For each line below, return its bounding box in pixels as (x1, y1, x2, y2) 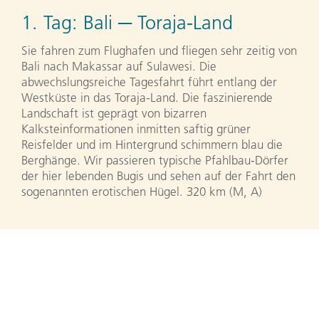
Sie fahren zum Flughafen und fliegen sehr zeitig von (21, 43, 297, 58)
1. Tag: (21, 11, 83, 35)
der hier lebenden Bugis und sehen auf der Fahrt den (21, 168, 296, 183)
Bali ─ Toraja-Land (83, 11, 233, 35)
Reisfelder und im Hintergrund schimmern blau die (21, 137, 283, 152)
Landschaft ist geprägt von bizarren (21, 105, 206, 120)
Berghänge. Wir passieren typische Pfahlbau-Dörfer (21, 152, 288, 167)
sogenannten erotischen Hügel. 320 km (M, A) (21, 184, 262, 199)
